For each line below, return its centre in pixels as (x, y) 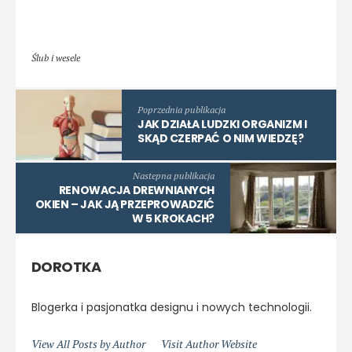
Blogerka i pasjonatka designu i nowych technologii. (172, 308)
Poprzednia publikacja (181, 110)
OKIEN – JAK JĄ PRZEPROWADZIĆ (125, 205)
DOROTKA (66, 267)
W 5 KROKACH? (173, 219)
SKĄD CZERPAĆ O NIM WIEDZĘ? (221, 139)
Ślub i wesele (56, 58)
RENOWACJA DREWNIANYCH (136, 191)
